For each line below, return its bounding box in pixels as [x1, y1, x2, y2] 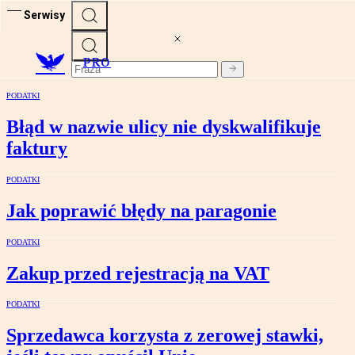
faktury [6, 137, 67, 158]
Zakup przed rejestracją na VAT [6, 262, 269, 284]
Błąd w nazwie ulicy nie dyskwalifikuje [6, 116, 321, 137]
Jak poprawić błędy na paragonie [6, 200, 277, 221]
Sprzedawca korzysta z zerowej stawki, [6, 325, 323, 346]
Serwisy [24, 8, 65, 21]
